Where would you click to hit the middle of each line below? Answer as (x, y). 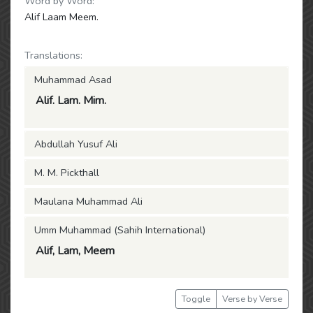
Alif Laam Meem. (61, 17)
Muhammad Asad (73, 80)
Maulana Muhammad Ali (88, 201)
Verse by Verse (252, 299)
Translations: (53, 55)
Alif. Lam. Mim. (71, 101)
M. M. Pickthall (67, 173)
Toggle (196, 299)
